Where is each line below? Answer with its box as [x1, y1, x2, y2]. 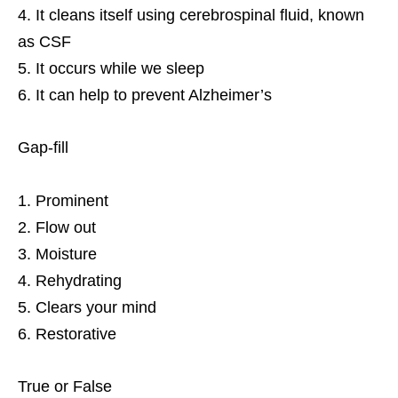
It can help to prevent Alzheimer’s [36, 85, 272, 104]
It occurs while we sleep [36, 59, 204, 77]
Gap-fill [18, 138, 68, 156]
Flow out [36, 218, 96, 236]
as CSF [18, 32, 71, 51]
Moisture [36, 244, 97, 263]
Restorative [36, 324, 116, 343]
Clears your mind [36, 298, 156, 316]
